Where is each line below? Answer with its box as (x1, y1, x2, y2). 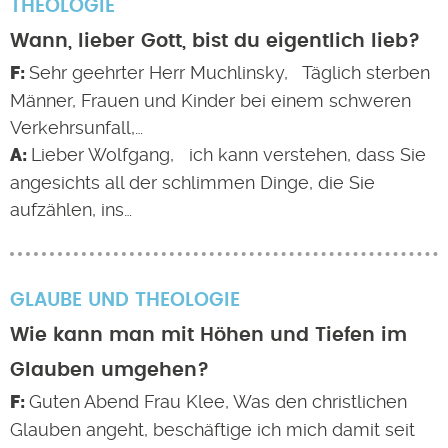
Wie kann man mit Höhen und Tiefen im (10, 326, 407, 345)
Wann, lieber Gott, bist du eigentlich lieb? (10, 32, 420, 51)
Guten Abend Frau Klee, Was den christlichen (28, 391, 407, 412)
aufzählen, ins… (10, 199, 132, 220)
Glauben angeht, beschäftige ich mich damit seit (10, 419, 415, 440)
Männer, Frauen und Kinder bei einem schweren (10, 90, 411, 111)
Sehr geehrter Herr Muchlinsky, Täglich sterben (28, 62, 430, 83)
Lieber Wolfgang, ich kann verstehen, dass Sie (30, 144, 426, 165)
